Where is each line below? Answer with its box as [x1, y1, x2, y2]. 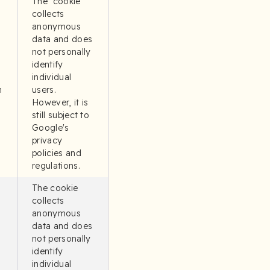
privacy [32, 135, 63, 146]
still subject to [32, 110, 90, 121]
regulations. [32, 160, 80, 171]
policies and [32, 148, 81, 159]
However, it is [32, 97, 89, 108]
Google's [32, 122, 69, 133]
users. [32, 84, 56, 95]
